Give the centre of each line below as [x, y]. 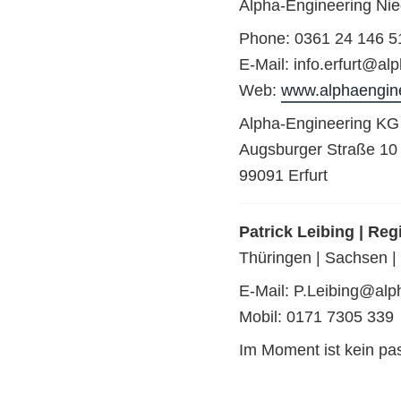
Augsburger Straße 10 [319, 150]
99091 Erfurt [284, 176]
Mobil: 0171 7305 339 [317, 317]
